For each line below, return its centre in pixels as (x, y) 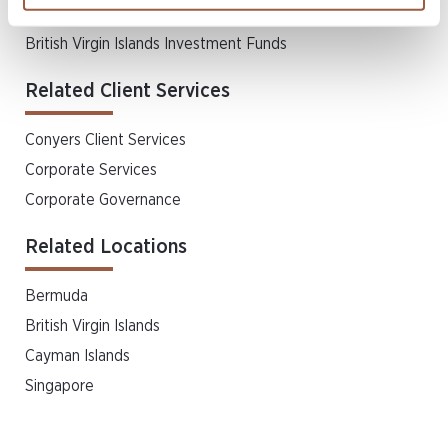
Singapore (59, 386)
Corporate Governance (103, 200)
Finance (51, 14)
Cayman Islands (77, 356)
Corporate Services (91, 170)
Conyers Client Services (105, 140)
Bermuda (56, 296)
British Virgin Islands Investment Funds (156, 44)
